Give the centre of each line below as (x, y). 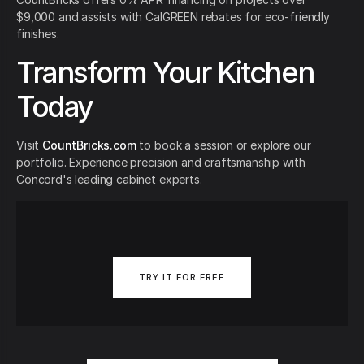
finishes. (38, 34)
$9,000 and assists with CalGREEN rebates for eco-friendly (173, 17)
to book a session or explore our (223, 145)
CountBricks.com (89, 145)
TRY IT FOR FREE (182, 277)
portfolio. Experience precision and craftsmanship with (161, 162)
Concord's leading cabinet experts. (109, 180)
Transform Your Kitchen (165, 73)
